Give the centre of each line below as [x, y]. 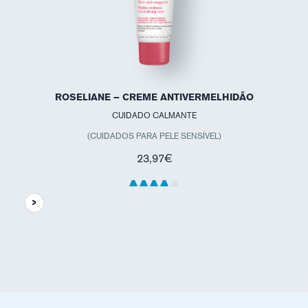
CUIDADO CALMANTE [154, 115]
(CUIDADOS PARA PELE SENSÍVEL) [154, 136]
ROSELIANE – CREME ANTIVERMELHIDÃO [154, 97]
